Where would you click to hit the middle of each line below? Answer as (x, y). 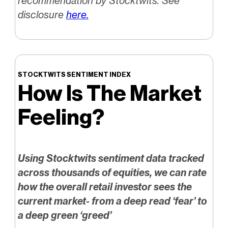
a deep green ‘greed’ (64, 215)
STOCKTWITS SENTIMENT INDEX (74, 74)
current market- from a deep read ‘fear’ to (112, 201)
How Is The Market (109, 93)
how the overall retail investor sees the (105, 187)
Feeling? (61, 117)
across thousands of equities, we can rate (112, 172)
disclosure (42, 15)
